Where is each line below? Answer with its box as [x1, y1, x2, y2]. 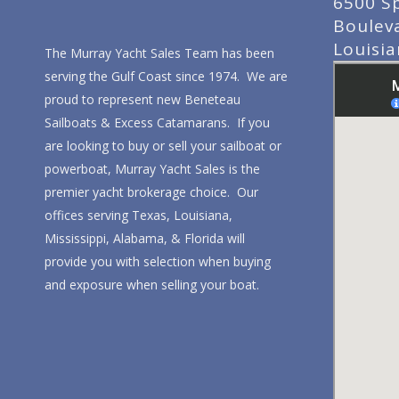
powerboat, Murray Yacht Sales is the [45, 160, 260, 178]
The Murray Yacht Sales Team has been [45, 45, 274, 62]
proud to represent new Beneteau [45, 91, 240, 109]
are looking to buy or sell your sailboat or [45, 137, 281, 155]
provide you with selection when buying [45, 253, 271, 271]
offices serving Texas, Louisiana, [45, 207, 232, 224]
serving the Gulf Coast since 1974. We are [45, 68, 288, 85]
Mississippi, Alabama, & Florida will [45, 230, 245, 248]
